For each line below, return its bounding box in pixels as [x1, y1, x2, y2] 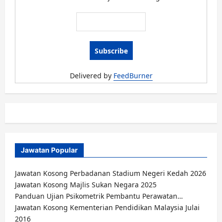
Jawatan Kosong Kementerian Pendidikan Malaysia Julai [15, 203, 200, 212]
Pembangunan [59, 4, 109, 13]
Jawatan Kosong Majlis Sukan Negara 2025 [15, 180, 157, 189]
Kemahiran [59, 11, 96, 20]
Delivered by [69, 71, 113, 80]
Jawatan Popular [21, 146, 78, 154]
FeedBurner [113, 71, 153, 80]
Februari [59, 18, 88, 27]
